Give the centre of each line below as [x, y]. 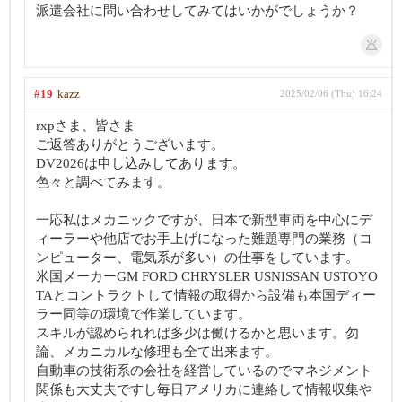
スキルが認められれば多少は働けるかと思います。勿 [197, 333]
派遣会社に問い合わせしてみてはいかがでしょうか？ [197, 11]
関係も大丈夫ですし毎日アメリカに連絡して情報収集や [204, 389]
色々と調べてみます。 [103, 182]
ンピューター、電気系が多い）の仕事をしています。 [197, 258]
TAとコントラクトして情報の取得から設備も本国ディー [206, 295]
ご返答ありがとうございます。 [130, 144]
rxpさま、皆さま [86, 126]
